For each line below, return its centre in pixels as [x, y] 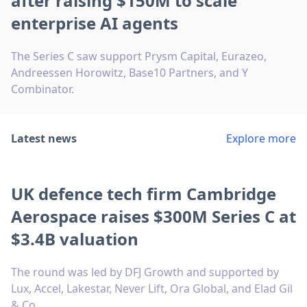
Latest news [44, 138]
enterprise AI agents [95, 23]
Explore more [261, 138]
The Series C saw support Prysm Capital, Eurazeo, [139, 56]
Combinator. [42, 89]
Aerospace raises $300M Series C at [153, 216]
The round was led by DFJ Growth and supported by [145, 272]
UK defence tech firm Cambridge [144, 193]
